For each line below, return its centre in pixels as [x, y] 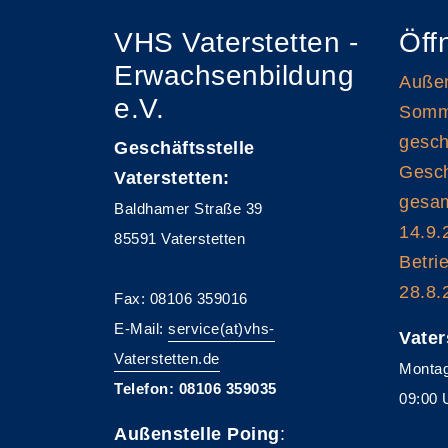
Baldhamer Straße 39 [188, 208]
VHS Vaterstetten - [236, 42]
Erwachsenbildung [234, 75]
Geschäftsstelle [184, 147]
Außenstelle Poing [197, 433]
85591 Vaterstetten [179, 238]
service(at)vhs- [221, 328]
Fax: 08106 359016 [181, 298]
